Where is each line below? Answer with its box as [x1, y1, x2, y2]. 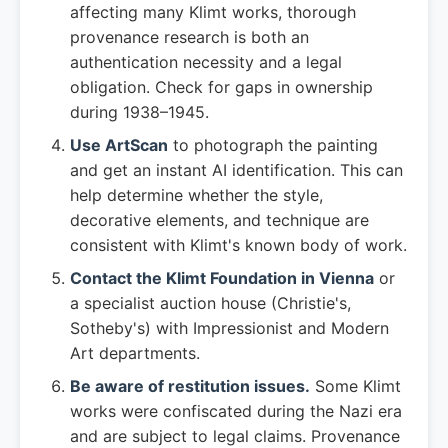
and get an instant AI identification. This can [70, 160, 403, 180]
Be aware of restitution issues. [70, 376, 310, 396]
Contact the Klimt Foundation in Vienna [70, 268, 374, 288]
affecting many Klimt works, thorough [70, 2, 356, 22]
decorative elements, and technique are [70, 210, 369, 230]
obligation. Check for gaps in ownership [70, 77, 373, 97]
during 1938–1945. [70, 102, 209, 122]
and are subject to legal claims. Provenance [70, 426, 400, 446]
